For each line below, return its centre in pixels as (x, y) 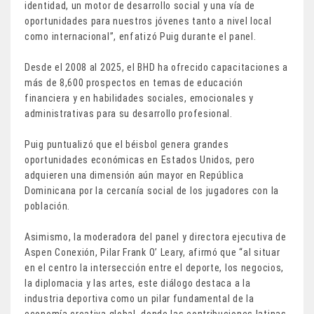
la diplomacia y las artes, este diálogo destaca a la (138, 283)
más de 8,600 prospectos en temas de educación (134, 82)
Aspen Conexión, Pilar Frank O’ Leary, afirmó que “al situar (152, 252)
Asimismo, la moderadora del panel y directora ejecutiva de (156, 237)
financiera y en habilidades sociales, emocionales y (139, 98)
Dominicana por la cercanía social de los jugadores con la (152, 190)
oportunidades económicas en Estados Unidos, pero (140, 159)
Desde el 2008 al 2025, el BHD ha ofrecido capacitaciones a (156, 67)
